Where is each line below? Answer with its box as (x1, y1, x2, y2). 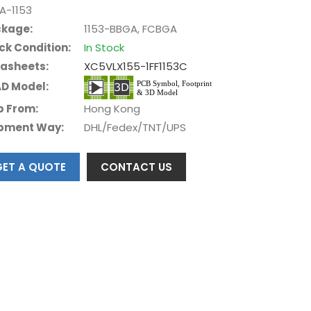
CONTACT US (101, 159, 173, 174)
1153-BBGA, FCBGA (84, 21, 178, 36)
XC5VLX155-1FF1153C (84, 58, 188, 74)
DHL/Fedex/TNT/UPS (84, 119, 187, 135)
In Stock (84, 40, 125, 55)
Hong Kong (84, 101, 141, 116)
